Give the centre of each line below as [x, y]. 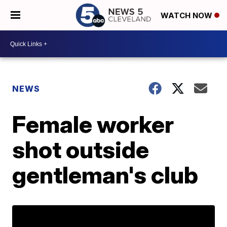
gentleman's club [105, 175]
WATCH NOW [187, 16]
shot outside [81, 149]
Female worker [93, 124]
